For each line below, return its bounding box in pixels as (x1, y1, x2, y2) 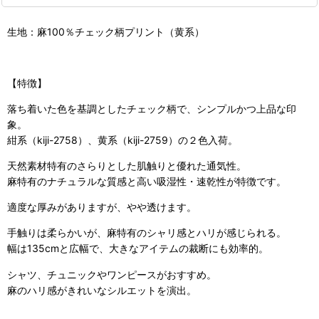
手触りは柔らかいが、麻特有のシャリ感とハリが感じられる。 (7, 226, 286, 239)
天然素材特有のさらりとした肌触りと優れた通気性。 (7, 159, 246, 172)
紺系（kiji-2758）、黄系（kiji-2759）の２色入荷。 (7, 134, 238, 147)
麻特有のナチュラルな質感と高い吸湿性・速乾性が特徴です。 (7, 175, 286, 188)
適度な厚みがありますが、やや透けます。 (7, 201, 197, 214)
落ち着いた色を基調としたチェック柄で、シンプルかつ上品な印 (7, 103, 296, 115)
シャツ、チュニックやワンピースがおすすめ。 (7, 268, 216, 281)
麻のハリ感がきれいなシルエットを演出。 (7, 283, 197, 296)
